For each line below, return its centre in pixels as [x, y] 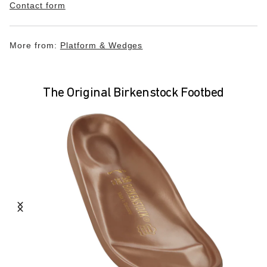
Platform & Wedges [101, 45]
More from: [35, 45]
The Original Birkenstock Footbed [133, 93]
